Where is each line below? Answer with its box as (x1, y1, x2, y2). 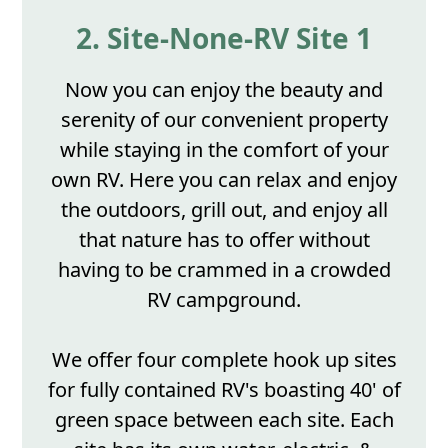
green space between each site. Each (54, 406, 394, 434)
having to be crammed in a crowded (57, 256, 391, 284)
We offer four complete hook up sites (51, 346, 397, 374)
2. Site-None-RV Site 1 (76, 19, 372, 58)
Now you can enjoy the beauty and (65, 76, 383, 104)
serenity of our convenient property (60, 106, 388, 134)
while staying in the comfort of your (59, 136, 389, 164)
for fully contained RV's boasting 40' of (47, 376, 401, 404)
